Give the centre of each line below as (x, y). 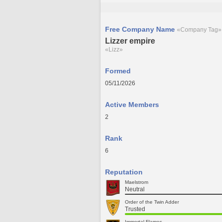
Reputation (124, 172)
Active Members (132, 105)
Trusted (135, 209)
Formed (118, 71)
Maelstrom (137, 182)
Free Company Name (141, 29)
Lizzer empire (130, 41)
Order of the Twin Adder (152, 202)
